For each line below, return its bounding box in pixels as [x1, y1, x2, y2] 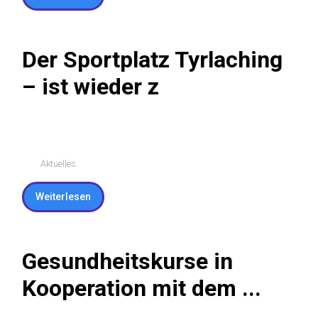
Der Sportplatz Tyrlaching [22, 62, 283, 90]
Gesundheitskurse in [22, 281, 233, 309]
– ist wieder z [22, 89, 159, 117]
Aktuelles [40, 192, 76, 203]
